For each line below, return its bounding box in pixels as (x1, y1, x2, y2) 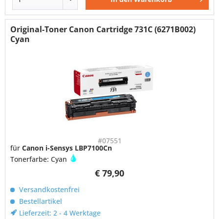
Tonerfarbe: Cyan (10, 154, 69, 164)
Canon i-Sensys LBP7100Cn (22, 143, 112, 153)
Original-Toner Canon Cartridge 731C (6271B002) (10, 24, 196, 35)
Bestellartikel (17, 197, 63, 206)
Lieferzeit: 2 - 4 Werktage (17, 208, 101, 218)
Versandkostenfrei (17, 185, 80, 195)
